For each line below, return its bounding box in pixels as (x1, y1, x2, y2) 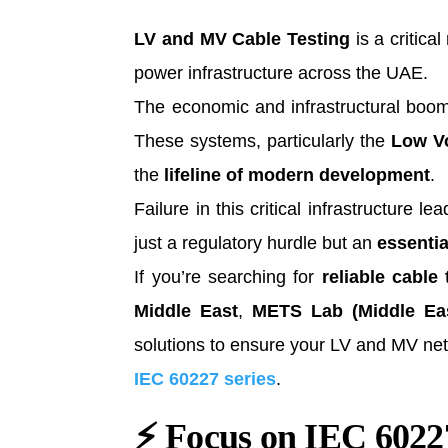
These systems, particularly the (134, 130, 392, 151)
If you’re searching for (134, 266, 322, 287)
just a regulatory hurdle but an (134, 232, 378, 253)
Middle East (134, 300, 239, 321)
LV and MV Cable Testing (134, 28, 350, 49)
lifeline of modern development (164, 164, 431, 185)
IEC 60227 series (134, 368, 277, 389)
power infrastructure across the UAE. (134, 62, 429, 83)
